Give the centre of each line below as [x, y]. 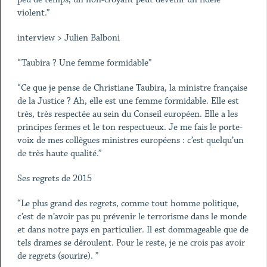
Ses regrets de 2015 [54, 178]
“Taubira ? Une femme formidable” [84, 63]
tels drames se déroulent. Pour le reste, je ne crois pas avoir [131, 243]
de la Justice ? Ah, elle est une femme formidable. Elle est [128, 101]
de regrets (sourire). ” [58, 256]
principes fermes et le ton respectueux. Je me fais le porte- [130, 127]
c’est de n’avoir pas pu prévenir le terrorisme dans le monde [132, 217]
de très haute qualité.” [59, 153]
